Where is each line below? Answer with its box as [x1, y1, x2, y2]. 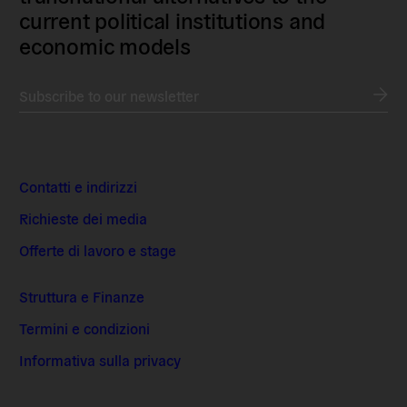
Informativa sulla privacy [19, 351, 182, 370]
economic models [19, 31, 191, 60]
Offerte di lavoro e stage [19, 241, 177, 260]
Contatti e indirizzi [19, 177, 138, 196]
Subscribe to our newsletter [19, 86, 200, 105]
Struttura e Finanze [19, 287, 145, 306]
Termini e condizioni [19, 319, 151, 338]
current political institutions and [19, 5, 326, 35]
